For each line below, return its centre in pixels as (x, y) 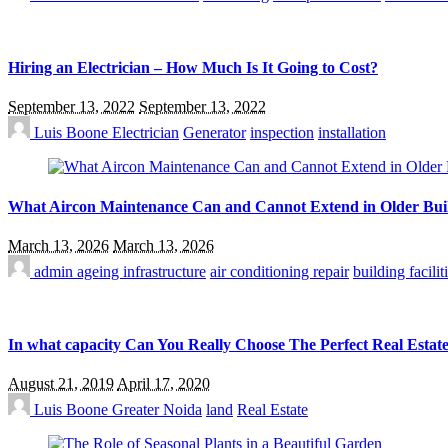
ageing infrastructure (141, 271)
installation (352, 133)
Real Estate (272, 410)
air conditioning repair (279, 271)
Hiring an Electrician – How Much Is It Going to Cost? (193, 68)
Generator (214, 133)
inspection (282, 133)
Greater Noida (157, 410)
